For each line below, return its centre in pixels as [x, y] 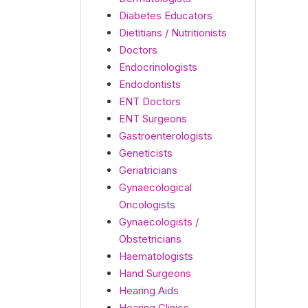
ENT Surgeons [153, 119]
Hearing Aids [149, 290]
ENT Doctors [150, 101]
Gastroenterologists [166, 136]
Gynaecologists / [159, 222]
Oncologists [147, 205]
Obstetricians [150, 239]
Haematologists [156, 256]
